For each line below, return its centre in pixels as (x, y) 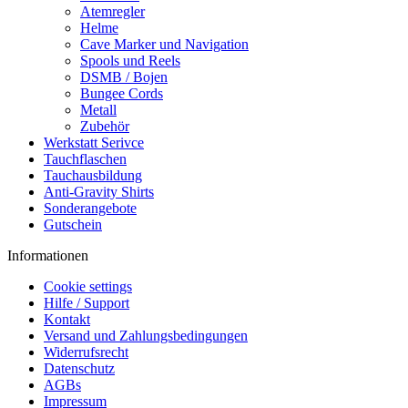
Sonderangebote (90, 208)
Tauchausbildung (93, 175)
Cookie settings (88, 286)
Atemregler (112, 11)
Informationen (48, 255)
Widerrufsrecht (86, 352)
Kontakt (67, 319)
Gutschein (73, 224)
